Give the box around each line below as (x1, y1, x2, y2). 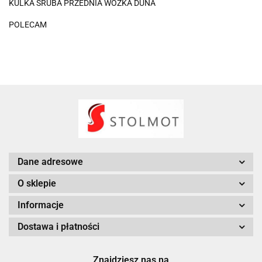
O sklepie (18, 178, 56, 189)
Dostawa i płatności (18, 221, 99, 233)
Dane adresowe (18, 156, 83, 168)
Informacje (18, 199, 64, 211)
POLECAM (9, 19, 47, 29)
